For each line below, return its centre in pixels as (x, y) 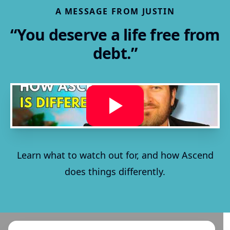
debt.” (115, 53)
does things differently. (115, 171)
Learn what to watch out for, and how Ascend (115, 155)
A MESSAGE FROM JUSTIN (115, 11)
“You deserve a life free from (115, 35)
